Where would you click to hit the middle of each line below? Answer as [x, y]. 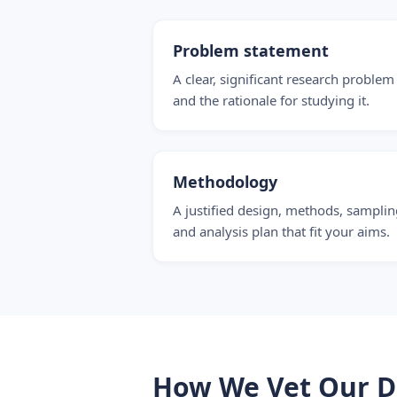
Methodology [225, 182]
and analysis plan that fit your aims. [281, 231]
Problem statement [251, 51]
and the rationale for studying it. [271, 100]
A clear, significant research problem [284, 79]
